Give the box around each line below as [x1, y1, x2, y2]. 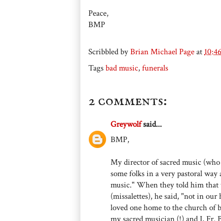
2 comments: [88, 91, 167, 110]
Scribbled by [88, 46, 130, 57]
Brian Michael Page [130, 46, 194, 57]
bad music [106, 62, 138, 74]
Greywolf [110, 118, 141, 130]
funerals [142, 62, 168, 74]
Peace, [88, 7, 109, 19]
